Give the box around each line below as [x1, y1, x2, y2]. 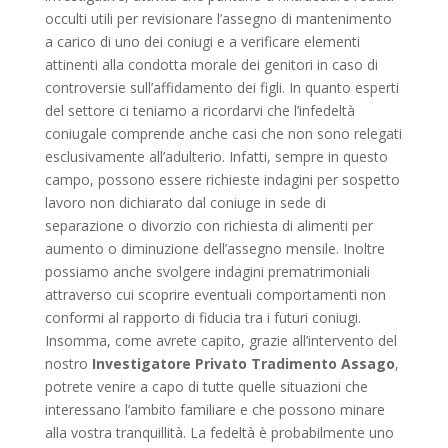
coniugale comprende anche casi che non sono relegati [44, 124, 402, 144]
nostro [44, 354, 92, 374]
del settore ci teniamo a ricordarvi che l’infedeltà [44, 101, 355, 121]
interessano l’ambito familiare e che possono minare [44, 400, 385, 420]
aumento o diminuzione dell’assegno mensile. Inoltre [44, 239, 385, 259]
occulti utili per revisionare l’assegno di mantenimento [44, 9, 392, 29]
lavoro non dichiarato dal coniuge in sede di [44, 193, 326, 213]
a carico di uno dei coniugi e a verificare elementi [44, 32, 360, 52]
